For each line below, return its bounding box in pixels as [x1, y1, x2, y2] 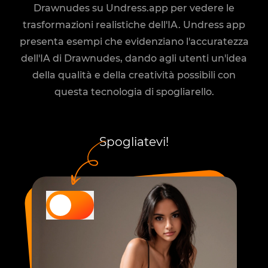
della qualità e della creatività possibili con [32, 69, 236, 81]
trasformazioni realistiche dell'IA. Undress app [23, 19, 245, 31]
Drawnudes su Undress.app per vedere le [33, 2, 234, 14]
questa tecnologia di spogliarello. [54, 86, 214, 98]
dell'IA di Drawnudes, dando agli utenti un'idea [21, 53, 247, 64]
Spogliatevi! [99, 135, 169, 149]
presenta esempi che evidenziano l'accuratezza [19, 36, 249, 47]
